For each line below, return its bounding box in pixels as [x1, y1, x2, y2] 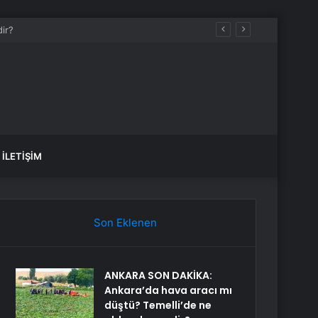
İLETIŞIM [2, 150, 42, 162]
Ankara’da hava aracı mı [104, 283, 233, 297]
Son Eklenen [93, 216, 157, 229]
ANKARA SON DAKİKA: [104, 268, 213, 283]
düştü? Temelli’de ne [104, 298, 212, 312]
